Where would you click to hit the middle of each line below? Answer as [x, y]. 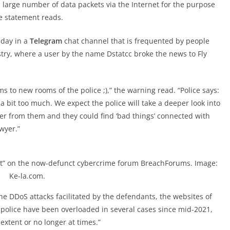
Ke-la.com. [27, 176]
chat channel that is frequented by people [136, 41]
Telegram [46, 41]
